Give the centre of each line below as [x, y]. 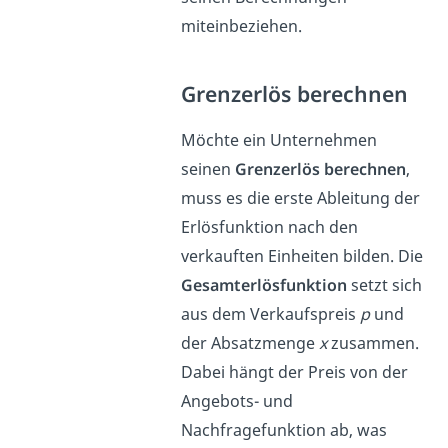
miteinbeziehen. [242, 26]
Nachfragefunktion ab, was [284, 430]
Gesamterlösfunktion [264, 285]
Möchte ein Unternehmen [279, 140]
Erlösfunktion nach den [270, 227]
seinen [208, 169]
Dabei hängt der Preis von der [295, 372]
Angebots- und [237, 401]
